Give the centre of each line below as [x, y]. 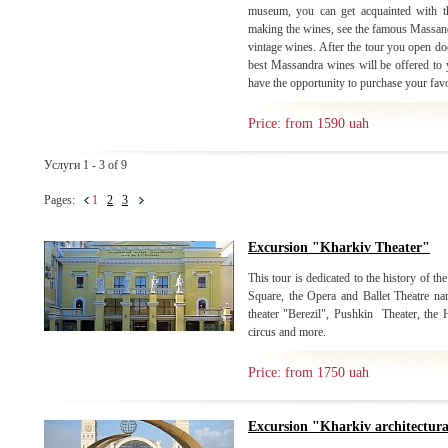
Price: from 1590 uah [308, 123]
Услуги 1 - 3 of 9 [85, 165]
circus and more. [287, 332]
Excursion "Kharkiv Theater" [339, 247]
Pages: [64, 200]
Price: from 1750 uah [308, 372]
